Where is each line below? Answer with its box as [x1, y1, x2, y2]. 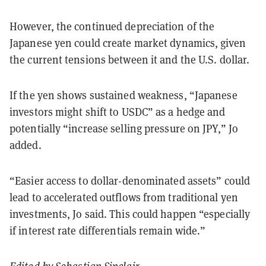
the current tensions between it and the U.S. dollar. [9, 52, 250, 66]
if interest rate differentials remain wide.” [9, 223, 206, 237]
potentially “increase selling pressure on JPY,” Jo [9, 121, 239, 135]
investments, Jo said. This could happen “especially [9, 206, 251, 221]
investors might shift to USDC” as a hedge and [9, 104, 226, 119]
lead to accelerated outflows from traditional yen [9, 189, 238, 204]
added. [9, 137, 42, 152]
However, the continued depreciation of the [9, 18, 215, 33]
